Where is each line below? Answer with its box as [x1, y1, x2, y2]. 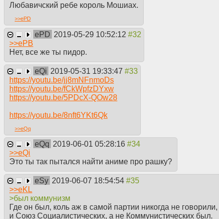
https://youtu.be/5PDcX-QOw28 [9, 93, 117, 102]
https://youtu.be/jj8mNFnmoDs [9, 75, 114, 84]
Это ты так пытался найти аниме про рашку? [9, 157, 172, 166]
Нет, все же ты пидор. [9, 48, 87, 57]
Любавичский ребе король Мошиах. [9, 1, 138, 10]
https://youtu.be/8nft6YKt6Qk [9, 110, 108, 119]
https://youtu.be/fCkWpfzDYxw [9, 84, 114, 93]
